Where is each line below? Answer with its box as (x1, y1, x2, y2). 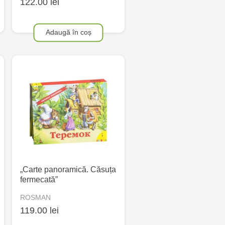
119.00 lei (20, 205, 59, 215)
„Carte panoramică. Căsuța (20, 165, 116, 174)
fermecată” (20, 175, 58, 184)
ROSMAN (20, 193, 51, 201)
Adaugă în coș (45, 28, 91, 36)
